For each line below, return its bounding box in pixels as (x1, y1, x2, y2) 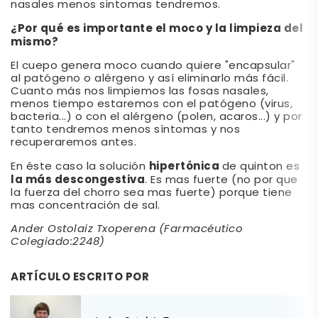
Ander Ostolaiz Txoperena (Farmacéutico (11, 220, 243, 238)
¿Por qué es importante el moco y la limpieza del (11, 19, 303, 38)
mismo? (11, 33, 58, 52)
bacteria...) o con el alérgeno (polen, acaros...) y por (11, 108, 302, 126)
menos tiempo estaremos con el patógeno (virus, (11, 95, 292, 114)
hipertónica (148, 157, 222, 176)
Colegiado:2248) (11, 233, 105, 251)
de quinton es (221, 158, 300, 176)
